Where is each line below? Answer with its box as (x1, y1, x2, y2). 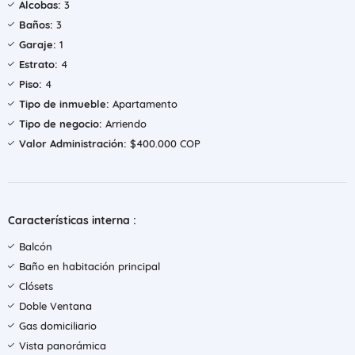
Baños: (19, 18, 53, 31)
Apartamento (109, 97, 177, 110)
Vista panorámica (19, 339, 106, 352)
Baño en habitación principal (19, 260, 160, 273)
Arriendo (102, 117, 147, 130)
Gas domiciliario (19, 319, 97, 332)
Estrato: (19, 58, 58, 71)
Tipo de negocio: (19, 117, 102, 130)
